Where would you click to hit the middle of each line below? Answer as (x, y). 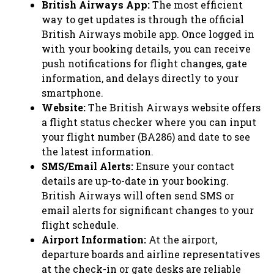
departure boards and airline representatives (151, 254)
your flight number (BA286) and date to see (146, 136)
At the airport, (182, 239)
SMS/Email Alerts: (87, 166)
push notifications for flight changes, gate (144, 63)
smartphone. (72, 92)
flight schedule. (80, 224)
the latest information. (98, 151)
